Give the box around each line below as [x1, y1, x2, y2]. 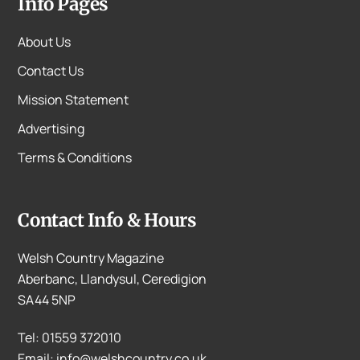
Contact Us [18, 62, 84, 80]
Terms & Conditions [18, 149, 133, 167]
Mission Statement [18, 91, 129, 109]
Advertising [18, 120, 85, 138]
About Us [18, 33, 72, 51]
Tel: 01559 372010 [18, 328, 122, 346]
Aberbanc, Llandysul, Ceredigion [18, 270, 207, 288]
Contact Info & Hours [18, 209, 197, 232]
